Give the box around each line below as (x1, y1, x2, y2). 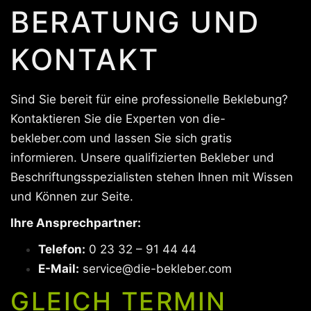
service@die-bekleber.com (83, 262, 232, 276)
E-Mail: (38, 262, 79, 276)
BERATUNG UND (10, 4, 260, 40)
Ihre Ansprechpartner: (10, 216, 141, 230)
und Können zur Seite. (10, 190, 133, 203)
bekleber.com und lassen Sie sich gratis (10, 131, 232, 145)
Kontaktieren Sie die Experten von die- (10, 112, 226, 126)
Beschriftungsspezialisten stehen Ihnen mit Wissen (10, 170, 293, 184)
